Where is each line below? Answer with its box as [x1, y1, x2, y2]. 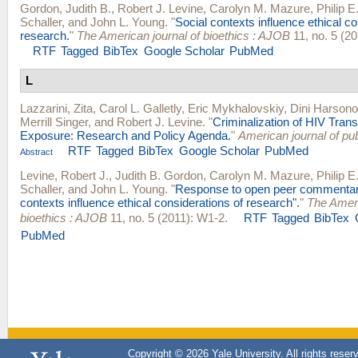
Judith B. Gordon [115, 168, 203, 182]
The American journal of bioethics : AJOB [77, 28, 290, 42]
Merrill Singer [20, 114, 88, 129]
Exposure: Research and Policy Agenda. [20, 128, 231, 142]
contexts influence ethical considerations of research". [20, 195, 300, 209]
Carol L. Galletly [99, 101, 181, 115]
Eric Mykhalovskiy [188, 101, 284, 115]
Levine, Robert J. [20, 168, 109, 182]
